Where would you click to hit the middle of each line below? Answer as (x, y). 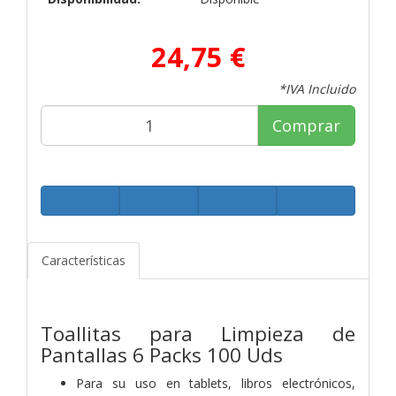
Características (84, 260)
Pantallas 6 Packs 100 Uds (162, 354)
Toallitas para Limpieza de (198, 333)
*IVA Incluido (317, 88)
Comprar (306, 125)
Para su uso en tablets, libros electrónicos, (216, 383)
